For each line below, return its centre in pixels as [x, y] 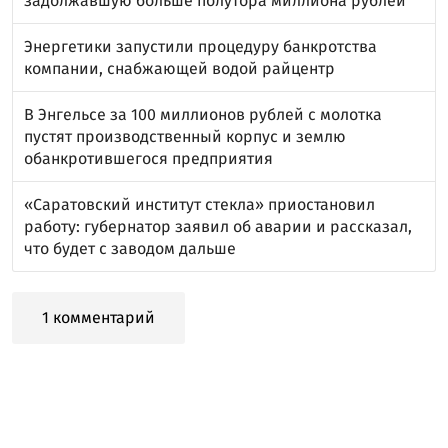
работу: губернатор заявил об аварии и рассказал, [218, 226]
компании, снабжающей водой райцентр [179, 68]
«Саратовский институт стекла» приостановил [199, 204]
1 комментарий [98, 317]
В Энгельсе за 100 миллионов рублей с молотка [203, 114]
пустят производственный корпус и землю [185, 136]
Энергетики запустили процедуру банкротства [200, 46]
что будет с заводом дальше [130, 248]
